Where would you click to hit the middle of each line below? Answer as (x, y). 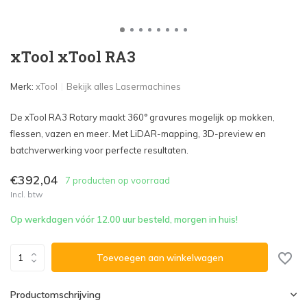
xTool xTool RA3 (73, 57)
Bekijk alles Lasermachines (124, 86)
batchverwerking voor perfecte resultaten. (99, 150)
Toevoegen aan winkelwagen (160, 257)
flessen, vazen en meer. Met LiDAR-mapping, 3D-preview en (138, 134)
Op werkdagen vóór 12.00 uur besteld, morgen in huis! (124, 219)
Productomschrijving (56, 295)
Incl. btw (26, 194)
